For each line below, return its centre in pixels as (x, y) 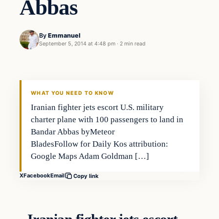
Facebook (37, 176)
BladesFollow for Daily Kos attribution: (100, 144)
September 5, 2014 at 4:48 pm (77, 44)
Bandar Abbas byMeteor (73, 131)
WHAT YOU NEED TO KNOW (72, 93)
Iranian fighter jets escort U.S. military (98, 107)
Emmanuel (64, 36)
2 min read (133, 44)
